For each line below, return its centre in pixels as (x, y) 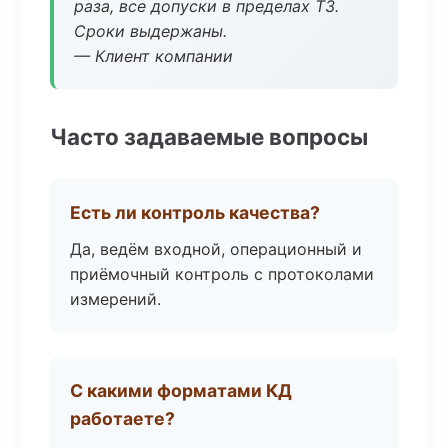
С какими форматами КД (181, 390)
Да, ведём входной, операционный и (216, 249)
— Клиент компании (153, 56)
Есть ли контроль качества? (195, 212)
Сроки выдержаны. (150, 31)
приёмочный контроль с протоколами (222, 274)
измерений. (115, 299)
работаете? (122, 418)
